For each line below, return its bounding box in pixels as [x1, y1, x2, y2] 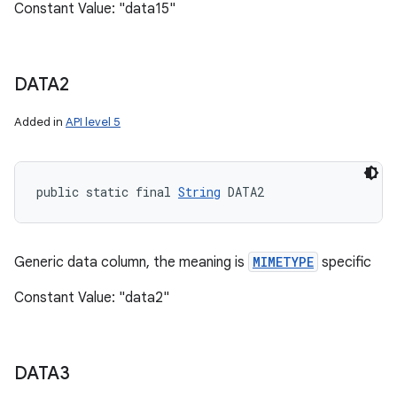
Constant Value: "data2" [14, 289, 169, 307]
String [178, 183, 221, 200]
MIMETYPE [253, 253, 314, 270]
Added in [14, 114, 66, 129]
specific [318, 253, 371, 271]
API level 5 [66, 114, 121, 129]
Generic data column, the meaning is [14, 253, 248, 271]
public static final [36, 183, 178, 200]
